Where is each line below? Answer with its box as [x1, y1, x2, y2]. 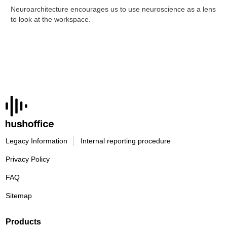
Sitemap [6, 192, 32, 200]
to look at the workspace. [11, 15, 91, 24]
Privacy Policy [6, 155, 50, 164]
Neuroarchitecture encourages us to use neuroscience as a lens [11, 5, 216, 14]
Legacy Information [6, 137, 68, 145]
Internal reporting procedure [81, 137, 171, 145]
